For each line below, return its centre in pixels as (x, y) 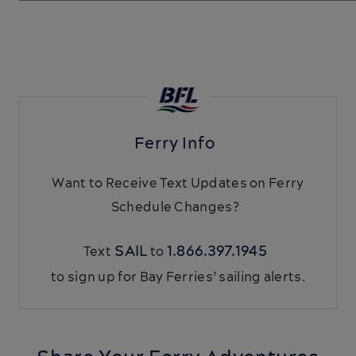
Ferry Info (178, 144)
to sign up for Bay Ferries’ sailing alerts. (178, 277)
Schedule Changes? (178, 207)
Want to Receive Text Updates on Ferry (178, 184)
